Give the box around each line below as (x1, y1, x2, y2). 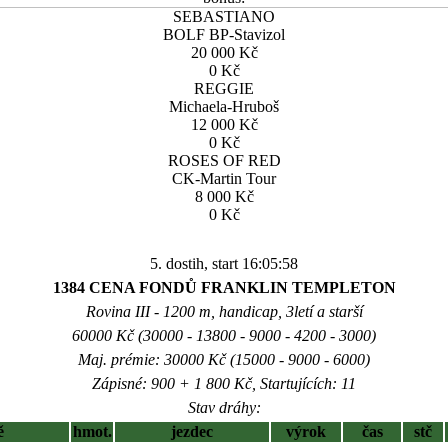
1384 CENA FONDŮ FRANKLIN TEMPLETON (52, 279, 396, 296)
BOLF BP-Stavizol (163, 26, 285, 43)
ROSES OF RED (167, 152, 281, 169)
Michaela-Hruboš (169, 98, 279, 115)
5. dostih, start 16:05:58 (150, 255, 298, 272)
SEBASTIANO (173, 8, 275, 25)
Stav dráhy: (187, 399, 261, 416)
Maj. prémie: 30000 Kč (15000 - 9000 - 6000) (78, 351, 370, 368)
